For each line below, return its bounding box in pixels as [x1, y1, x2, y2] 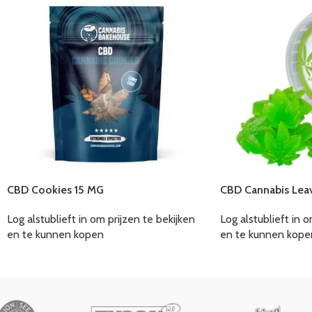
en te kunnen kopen [7, 228, 104, 242]
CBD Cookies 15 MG [7, 183, 104, 197]
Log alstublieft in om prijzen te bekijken [7, 212, 195, 226]
